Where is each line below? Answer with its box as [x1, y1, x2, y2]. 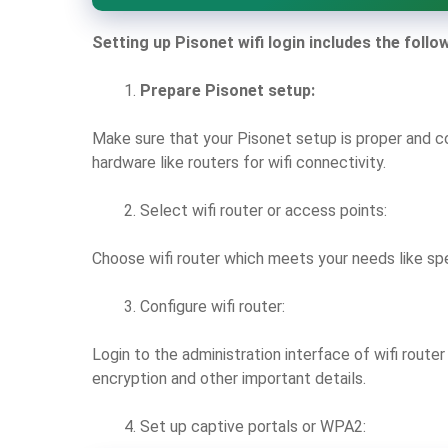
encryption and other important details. [92, 368, 366, 388]
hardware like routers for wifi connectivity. [92, 152, 386, 172]
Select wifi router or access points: [140, 200, 387, 220]
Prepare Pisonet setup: [140, 80, 315, 100]
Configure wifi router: [140, 296, 285, 316]
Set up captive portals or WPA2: [140, 416, 366, 436]
